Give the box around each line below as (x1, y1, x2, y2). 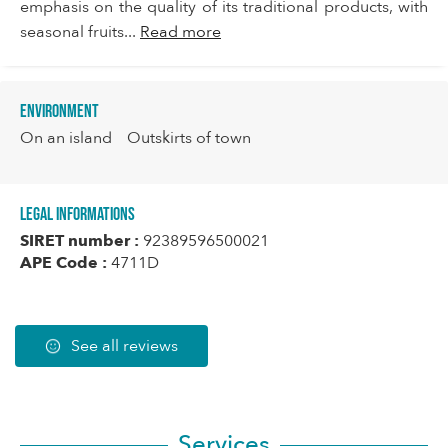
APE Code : (20, 252, 107, 275)
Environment (20, 101, 99, 123)
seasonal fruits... (20, 21, 140, 44)
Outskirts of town (127, 127, 251, 150)
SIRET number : (20, 230, 139, 253)
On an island (20, 127, 112, 150)
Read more (140, 21, 221, 44)
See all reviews (71, 335, 178, 358)
